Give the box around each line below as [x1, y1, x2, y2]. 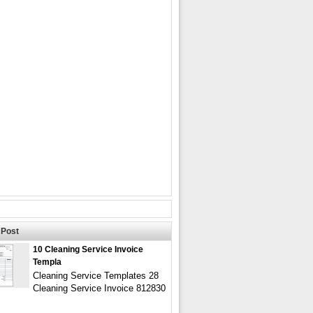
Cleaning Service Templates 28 [33, 270, 159, 281]
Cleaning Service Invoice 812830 [33, 283, 166, 293]
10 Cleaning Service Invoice [33, 245, 143, 254]
